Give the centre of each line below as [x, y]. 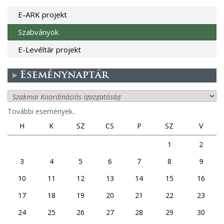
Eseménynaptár [64, 75]
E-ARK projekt [42, 14]
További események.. [41, 111]
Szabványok [38, 32]
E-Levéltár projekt [49, 49]
